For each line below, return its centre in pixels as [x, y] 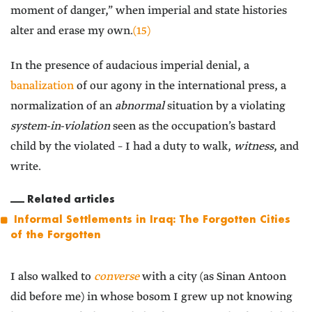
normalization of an [63, 107]
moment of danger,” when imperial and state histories [149, 11]
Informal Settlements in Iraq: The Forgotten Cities [152, 219]
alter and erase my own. [72, 31]
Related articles [71, 199]
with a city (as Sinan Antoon [213, 277]
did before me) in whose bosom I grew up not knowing [151, 297]
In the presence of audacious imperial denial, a [130, 66]
